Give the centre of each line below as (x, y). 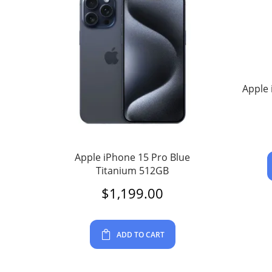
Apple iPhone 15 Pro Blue (133, 157)
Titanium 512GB (133, 170)
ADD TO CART (140, 234)
